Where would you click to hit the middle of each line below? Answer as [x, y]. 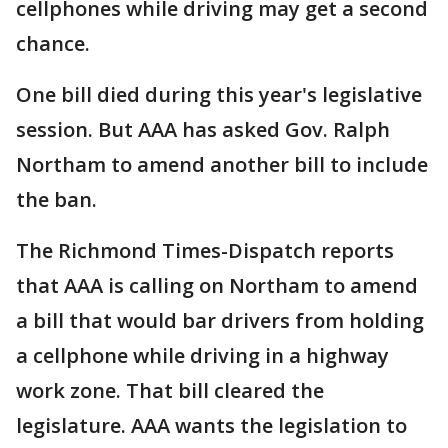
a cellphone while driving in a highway [202, 355]
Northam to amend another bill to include [222, 164]
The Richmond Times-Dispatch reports [205, 250]
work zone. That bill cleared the [170, 390]
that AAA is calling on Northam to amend [217, 285]
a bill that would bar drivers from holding [220, 320]
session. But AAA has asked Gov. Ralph [203, 129]
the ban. [56, 199]
